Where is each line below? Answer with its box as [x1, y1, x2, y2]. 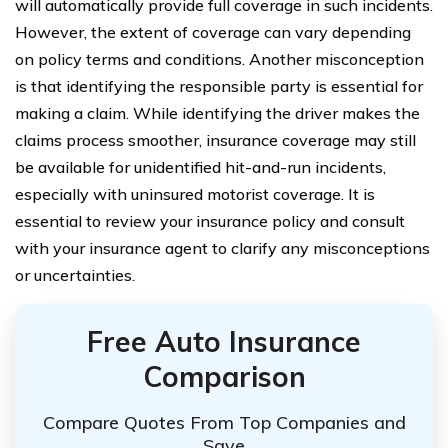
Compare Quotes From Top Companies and [42, 411, 406, 435]
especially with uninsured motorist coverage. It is [15, 183, 375, 204]
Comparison [142, 358, 306, 394]
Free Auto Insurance [87, 323, 361, 359]
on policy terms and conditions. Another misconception [15, 48, 424, 69]
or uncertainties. [15, 264, 135, 285]
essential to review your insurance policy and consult [15, 210, 405, 231]
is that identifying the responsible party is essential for [15, 75, 423, 96]
